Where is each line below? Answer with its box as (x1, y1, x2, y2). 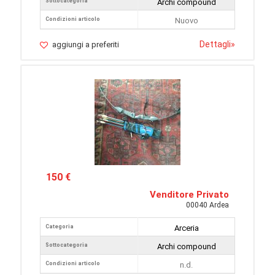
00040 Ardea (186, 201, 229, 209)
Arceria (174, 223, 199, 233)
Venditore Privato (150, 189, 229, 200)
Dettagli (199, 39, 231, 49)
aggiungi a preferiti (52, 40, 119, 49)
